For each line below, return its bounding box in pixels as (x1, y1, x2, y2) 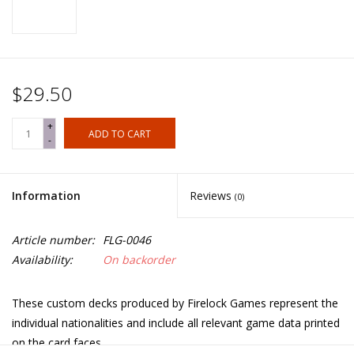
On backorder (103, 252, 175, 268)
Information (12, 188, 81, 204)
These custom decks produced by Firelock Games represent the (12, 296, 338, 311)
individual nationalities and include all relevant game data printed (12, 315, 340, 331)
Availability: (12, 252, 73, 268)
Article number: (12, 232, 95, 248)
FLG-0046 (103, 232, 151, 248)
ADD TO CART (88, 127, 151, 141)
